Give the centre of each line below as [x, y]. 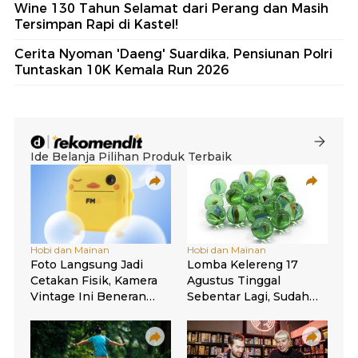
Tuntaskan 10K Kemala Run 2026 [121, 70]
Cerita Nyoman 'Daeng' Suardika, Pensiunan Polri [173, 54]
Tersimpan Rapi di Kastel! [96, 25]
